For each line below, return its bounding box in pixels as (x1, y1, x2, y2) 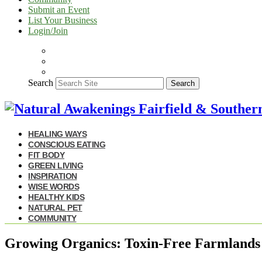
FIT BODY (28, 150, 64, 160)
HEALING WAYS (28, 129, 87, 139)
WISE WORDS (28, 181, 79, 191)
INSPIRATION (28, 171, 77, 181)
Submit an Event (28, 5, 89, 15)
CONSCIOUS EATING (28, 139, 105, 149)
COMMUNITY (28, 213, 77, 223)
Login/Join (28, 26, 68, 36)
